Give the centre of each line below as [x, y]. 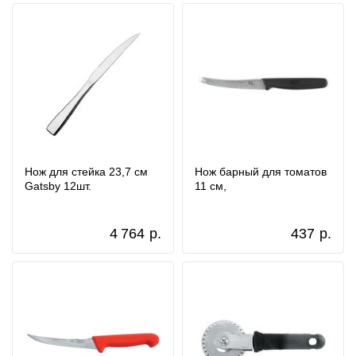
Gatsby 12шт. [58, 186]
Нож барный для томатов [261, 172]
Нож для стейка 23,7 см [86, 172]
